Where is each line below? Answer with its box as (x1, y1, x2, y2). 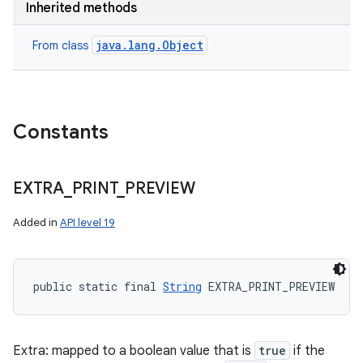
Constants (13, 120, 109, 144)
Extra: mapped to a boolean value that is (13, 343, 254, 359)
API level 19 (60, 216, 115, 229)
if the (290, 343, 325, 359)
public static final (33, 279, 163, 294)
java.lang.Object (96, 37, 203, 53)
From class (32, 38, 92, 53)
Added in (13, 216, 60, 229)
